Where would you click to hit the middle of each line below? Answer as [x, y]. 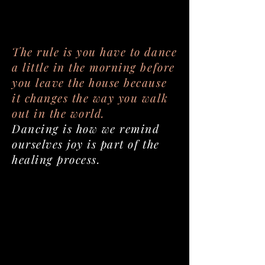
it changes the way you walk [90, 98]
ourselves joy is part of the [86, 144]
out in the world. [59, 113]
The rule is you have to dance [95, 51]
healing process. [58, 159]
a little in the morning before [93, 67]
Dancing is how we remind [86, 128]
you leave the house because [90, 82]
